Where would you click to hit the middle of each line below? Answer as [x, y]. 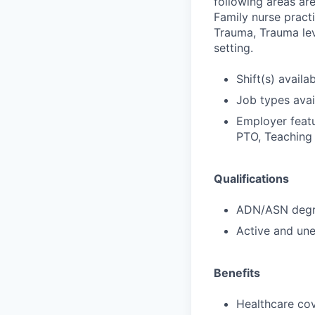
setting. [233, 48]
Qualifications [251, 179]
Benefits [237, 273]
